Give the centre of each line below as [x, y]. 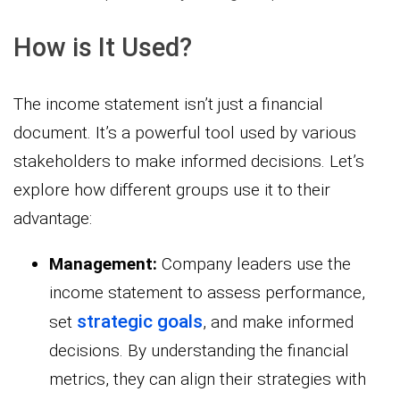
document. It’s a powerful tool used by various [185, 132]
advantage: [53, 218]
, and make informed [278, 321]
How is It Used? [103, 48]
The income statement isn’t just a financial [168, 104]
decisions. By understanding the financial [199, 350]
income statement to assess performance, [207, 292]
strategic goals [140, 321]
